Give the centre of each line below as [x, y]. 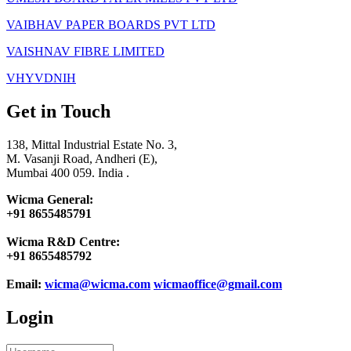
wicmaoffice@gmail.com [218, 284]
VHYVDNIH [41, 78]
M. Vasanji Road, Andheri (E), [82, 158]
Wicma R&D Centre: [63, 241]
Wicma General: [50, 199]
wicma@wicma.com [98, 284]
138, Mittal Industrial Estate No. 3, [92, 144]
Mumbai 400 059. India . [68, 172]
